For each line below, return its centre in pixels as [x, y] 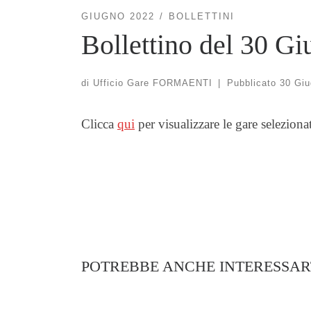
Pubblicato [253, 83]
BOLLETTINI [201, 17]
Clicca [99, 124]
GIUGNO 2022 [118, 17]
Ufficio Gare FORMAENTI [153, 83]
